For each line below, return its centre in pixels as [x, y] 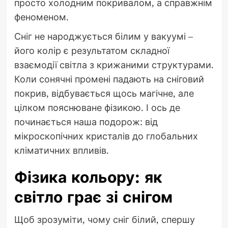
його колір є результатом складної [92, 51]
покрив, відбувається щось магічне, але [104, 93]
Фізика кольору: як [88, 178]
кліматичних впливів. [61, 150]
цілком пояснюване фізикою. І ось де [97, 108]
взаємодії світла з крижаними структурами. [114, 65]
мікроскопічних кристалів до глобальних [106, 136]
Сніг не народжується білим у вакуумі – [103, 36]
